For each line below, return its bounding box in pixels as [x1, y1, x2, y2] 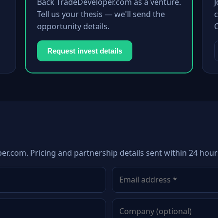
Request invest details [47, 47, 122, 55]
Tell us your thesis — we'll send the [36, 9, 165, 19]
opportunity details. [36, 21, 109, 32]
